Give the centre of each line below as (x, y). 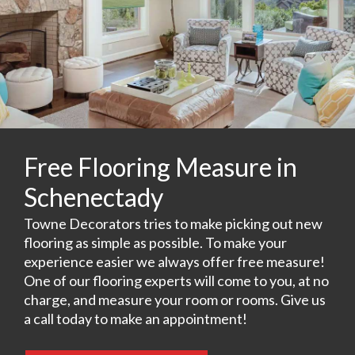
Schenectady (94, 197)
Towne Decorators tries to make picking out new (173, 223)
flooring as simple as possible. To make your (155, 242)
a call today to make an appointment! (136, 318)
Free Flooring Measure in (160, 166)
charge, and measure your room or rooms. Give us (175, 299)
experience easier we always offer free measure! (174, 261)
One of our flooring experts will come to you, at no (176, 280)
